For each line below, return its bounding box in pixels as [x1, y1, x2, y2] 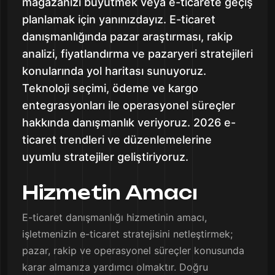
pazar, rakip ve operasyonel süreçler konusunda [22, 244, 244, 257]
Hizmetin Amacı [22, 181, 198, 204]
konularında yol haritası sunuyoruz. [22, 64, 206, 77]
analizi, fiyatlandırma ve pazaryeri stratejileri [22, 47, 253, 60]
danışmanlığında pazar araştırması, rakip [22, 30, 233, 43]
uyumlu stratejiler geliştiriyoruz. [22, 150, 188, 163]
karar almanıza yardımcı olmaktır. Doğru [22, 261, 208, 273]
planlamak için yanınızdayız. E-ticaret [22, 13, 215, 26]
